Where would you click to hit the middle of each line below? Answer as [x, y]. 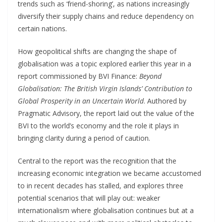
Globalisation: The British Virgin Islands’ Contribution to [105, 88]
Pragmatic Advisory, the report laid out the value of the [106, 113]
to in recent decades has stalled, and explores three [101, 185]
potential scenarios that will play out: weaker [89, 198]
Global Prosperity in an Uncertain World [81, 101]
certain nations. [42, 28]
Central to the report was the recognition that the [97, 161]
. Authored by [165, 101]
